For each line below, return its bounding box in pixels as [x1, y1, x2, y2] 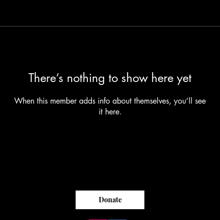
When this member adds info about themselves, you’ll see [14, 95, 206, 106]
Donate [98, 195, 122, 205]
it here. [98, 106, 122, 117]
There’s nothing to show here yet [28, 70, 192, 85]
